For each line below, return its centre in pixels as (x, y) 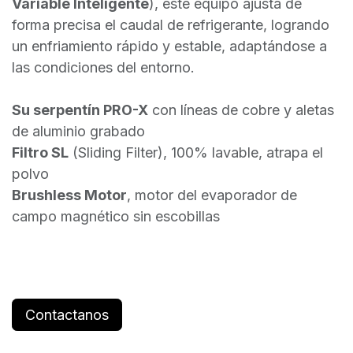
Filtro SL (40, 152)
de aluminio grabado (78, 131)
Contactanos (67, 314)
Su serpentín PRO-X (80, 110)
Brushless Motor (69, 195)
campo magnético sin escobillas (116, 216)
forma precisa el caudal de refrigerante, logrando (171, 24)
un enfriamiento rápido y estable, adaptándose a (169, 46)
